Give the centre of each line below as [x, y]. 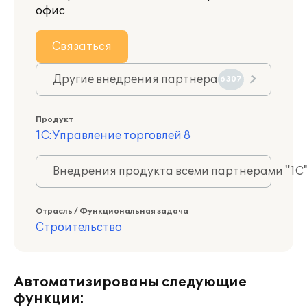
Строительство [79, 228]
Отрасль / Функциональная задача [112, 211]
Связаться [82, 47]
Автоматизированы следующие [130, 282]
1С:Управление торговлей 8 [113, 136]
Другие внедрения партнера [135, 79]
